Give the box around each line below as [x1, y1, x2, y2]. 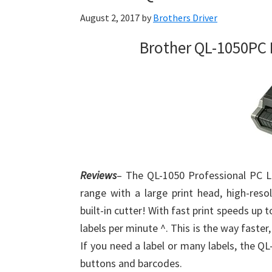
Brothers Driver [153, 12, 217, 24]
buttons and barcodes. [80, 256, 182, 270]
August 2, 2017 [80, 12, 140, 24]
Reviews [80, 168, 117, 182]
